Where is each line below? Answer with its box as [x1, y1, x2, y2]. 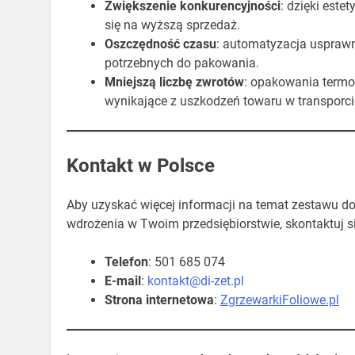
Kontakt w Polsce [67, 157, 215, 180]
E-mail [105, 276, 141, 292]
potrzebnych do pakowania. [105, 58, 259, 74]
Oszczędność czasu [105, 39, 216, 55]
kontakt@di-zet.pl [147, 276, 244, 292]
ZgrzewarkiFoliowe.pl [220, 295, 339, 311]
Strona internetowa [105, 295, 214, 311]
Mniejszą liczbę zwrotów [105, 77, 244, 93]
